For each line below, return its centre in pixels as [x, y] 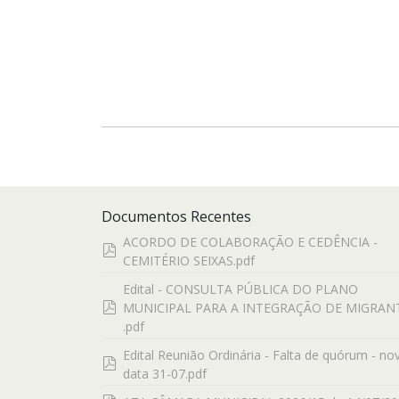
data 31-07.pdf [165, 374]
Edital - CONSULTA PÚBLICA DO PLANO [240, 289]
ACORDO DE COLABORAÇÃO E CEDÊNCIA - [250, 242]
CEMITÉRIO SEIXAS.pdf [189, 261]
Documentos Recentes [176, 216]
